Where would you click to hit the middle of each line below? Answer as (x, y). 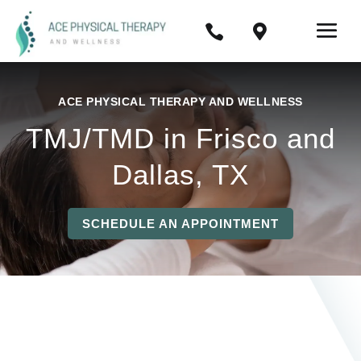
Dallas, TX (180, 175)
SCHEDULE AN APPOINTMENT (180, 224)
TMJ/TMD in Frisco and (180, 139)
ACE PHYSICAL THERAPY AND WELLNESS (180, 102)
